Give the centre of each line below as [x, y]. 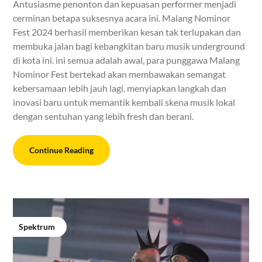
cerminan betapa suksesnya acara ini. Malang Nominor [122, 18]
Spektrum [37, 226]
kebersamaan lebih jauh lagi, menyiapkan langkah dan [120, 88]
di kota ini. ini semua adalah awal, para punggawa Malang [127, 60]
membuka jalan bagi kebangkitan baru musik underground [129, 46]
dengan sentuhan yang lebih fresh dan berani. [104, 116]
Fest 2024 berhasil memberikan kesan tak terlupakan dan [127, 32]
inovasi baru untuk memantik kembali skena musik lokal [124, 102]
